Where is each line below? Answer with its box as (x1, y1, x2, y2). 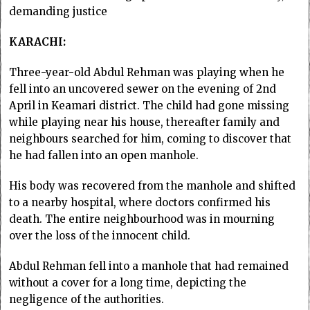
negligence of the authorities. (9, 292, 165, 306)
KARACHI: (9, 35, 66, 48)
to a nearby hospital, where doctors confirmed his (9, 195, 271, 209)
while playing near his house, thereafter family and (9, 115, 280, 129)
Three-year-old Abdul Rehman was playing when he (9, 65, 285, 79)
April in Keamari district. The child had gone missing (9, 98, 290, 112)
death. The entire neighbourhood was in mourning (9, 212, 275, 226)
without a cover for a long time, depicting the (9, 275, 247, 289)
